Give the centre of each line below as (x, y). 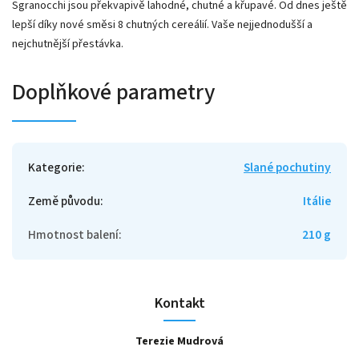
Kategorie (55, 167)
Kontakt (179, 303)
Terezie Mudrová (179, 341)
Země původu (64, 201)
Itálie (317, 201)
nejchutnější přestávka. (69, 44)
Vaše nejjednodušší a (262, 24)
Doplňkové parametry (113, 92)
